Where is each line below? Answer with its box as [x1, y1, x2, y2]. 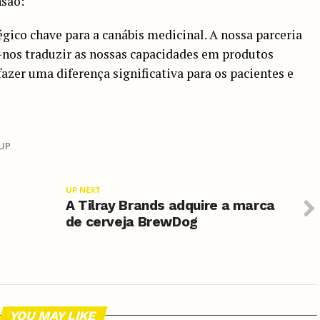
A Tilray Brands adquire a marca [65, 196, 275, 214]
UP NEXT [65, 184, 101, 195]
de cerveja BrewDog [65, 213, 198, 230]
